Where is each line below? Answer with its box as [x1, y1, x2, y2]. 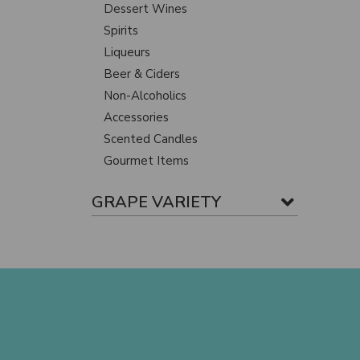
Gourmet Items [104, 153, 189, 169]
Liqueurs [104, 44, 150, 60]
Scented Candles [104, 131, 198, 147]
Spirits [104, 22, 138, 39]
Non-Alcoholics [104, 88, 186, 104]
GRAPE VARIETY [92, 191, 221, 213]
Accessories [104, 109, 169, 125]
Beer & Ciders [104, 66, 180, 82]
